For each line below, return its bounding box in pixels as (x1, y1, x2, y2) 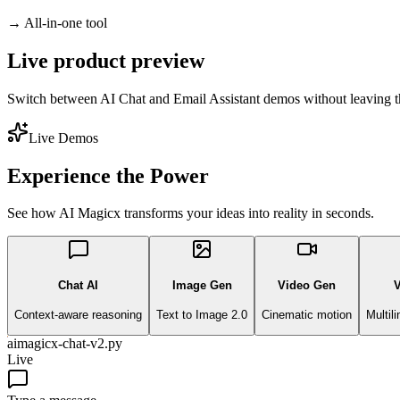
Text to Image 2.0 (156, 307, 247, 321)
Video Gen (278, 279, 336, 293)
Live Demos (29, 129, 98, 146)
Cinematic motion (262, 307, 352, 321)
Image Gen (171, 279, 232, 293)
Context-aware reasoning (14, 307, 142, 321)
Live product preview (7, 48, 204, 72)
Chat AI (58, 279, 98, 293)
